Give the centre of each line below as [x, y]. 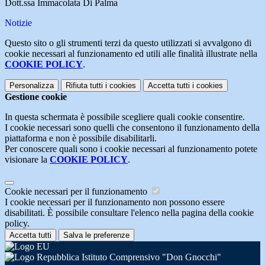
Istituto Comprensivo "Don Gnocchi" [150, 257]
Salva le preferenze [96, 235]
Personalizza [32, 86]
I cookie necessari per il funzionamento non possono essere [115, 202]
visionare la [27, 160]
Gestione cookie [36, 97]
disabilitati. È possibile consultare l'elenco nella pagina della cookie [129, 213]
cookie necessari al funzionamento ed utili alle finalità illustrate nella [131, 54]
